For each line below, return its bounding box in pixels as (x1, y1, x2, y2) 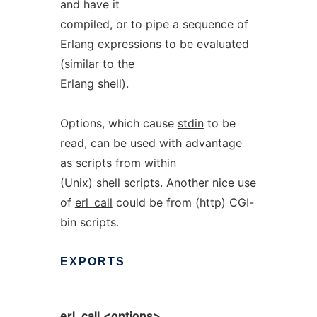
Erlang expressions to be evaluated (59, 37, 249, 51)
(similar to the (59, 57, 134, 71)
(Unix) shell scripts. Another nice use (59, 175, 256, 190)
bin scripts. (59, 215, 119, 229)
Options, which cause (59, 116, 178, 130)
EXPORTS (59, 255, 125, 267)
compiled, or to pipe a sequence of (59, 17, 248, 31)
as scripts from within (59, 156, 176, 170)
